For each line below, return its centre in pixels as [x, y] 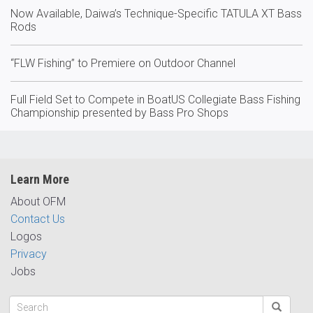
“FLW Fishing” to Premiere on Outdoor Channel [123, 63]
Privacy [29, 254]
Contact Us [38, 219]
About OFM [38, 201]
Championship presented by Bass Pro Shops [119, 112]
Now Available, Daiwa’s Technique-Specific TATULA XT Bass [156, 13]
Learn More [40, 179]
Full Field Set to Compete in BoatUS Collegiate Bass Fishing [155, 99]
